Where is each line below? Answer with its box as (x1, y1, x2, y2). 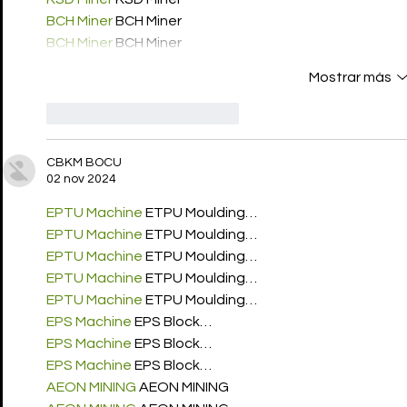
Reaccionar (169, 106, 239, 120)
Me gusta (74, 106, 129, 120)
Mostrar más (308, 70, 392, 85)
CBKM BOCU (46, 156, 122, 170)
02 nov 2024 (46, 173, 116, 186)
